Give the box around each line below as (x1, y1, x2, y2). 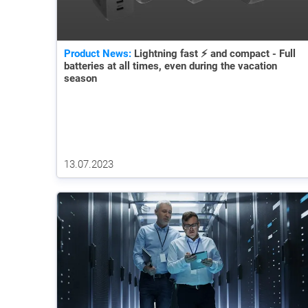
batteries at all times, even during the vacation (64, 59, 277, 72)
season (64, 71, 97, 85)
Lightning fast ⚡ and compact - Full (131, 47, 296, 60)
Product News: (64, 47, 131, 60)
